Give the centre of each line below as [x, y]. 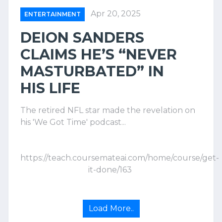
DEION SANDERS [82, 38]
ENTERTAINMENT [53, 14]
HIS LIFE [50, 88]
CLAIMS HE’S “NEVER [99, 55]
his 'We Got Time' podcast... [73, 122]
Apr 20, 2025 [116, 14]
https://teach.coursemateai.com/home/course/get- [120, 158]
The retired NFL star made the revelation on [108, 111]
